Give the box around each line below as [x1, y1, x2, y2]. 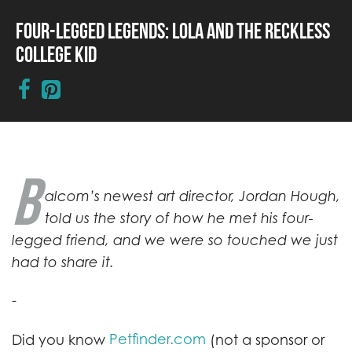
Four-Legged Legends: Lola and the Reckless [16, 19, 330, 42]
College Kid [16, 42, 97, 66]
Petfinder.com [109, 331, 206, 347]
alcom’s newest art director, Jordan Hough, [45, 188, 340, 204]
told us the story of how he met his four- [45, 210, 313, 226]
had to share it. [12, 254, 114, 270]
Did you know [12, 332, 109, 348]
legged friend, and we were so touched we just [12, 232, 338, 248]
